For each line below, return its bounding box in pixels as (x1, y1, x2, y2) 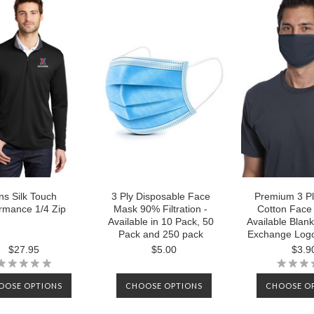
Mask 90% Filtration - (114, 203, 207, 214)
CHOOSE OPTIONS (125, 281, 203, 290)
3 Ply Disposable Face (111, 191, 210, 202)
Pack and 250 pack (118, 228, 203, 240)
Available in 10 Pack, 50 (107, 216, 214, 227)
